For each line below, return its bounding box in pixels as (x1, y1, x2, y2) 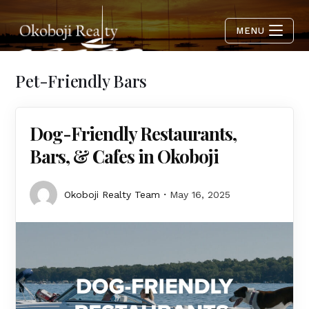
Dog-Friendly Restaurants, (30, 121, 237, 146)
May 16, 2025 (170, 189, 231, 200)
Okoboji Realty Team (64, 189, 161, 200)
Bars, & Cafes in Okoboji (30, 144, 219, 168)
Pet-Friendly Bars (15, 70, 148, 92)
